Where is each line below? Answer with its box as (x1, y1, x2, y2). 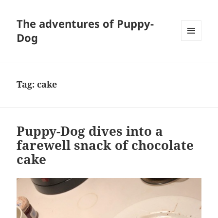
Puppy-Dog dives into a (17, 122, 163, 140)
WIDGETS (181, 57, 209, 66)
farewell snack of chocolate (17, 136, 194, 154)
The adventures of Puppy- (17, 16, 154, 31)
